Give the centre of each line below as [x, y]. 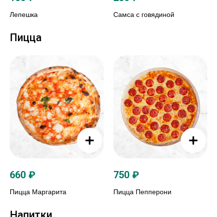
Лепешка [24, 14]
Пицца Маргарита [38, 192]
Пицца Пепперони [142, 192]
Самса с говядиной [144, 14]
